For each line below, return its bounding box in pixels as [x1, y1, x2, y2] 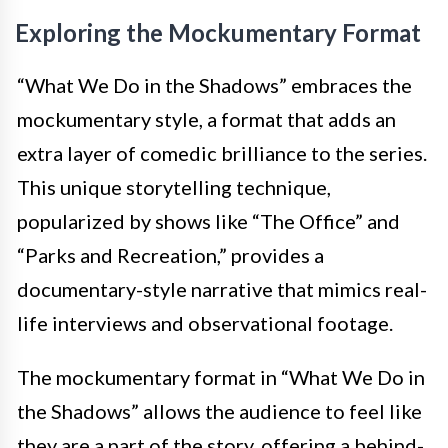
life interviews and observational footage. [17, 311, 393, 335]
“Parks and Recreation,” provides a [17, 243, 324, 267]
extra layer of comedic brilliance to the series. [17, 141, 427, 165]
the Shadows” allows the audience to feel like [17, 399, 422, 423]
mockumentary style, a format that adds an [17, 107, 396, 131]
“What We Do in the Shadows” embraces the [17, 73, 412, 97]
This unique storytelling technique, [17, 175, 331, 199]
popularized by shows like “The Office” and [17, 209, 400, 233]
